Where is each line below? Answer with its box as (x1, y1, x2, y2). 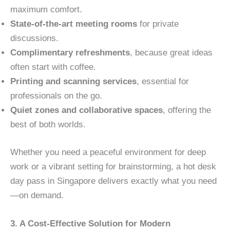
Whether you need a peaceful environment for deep (10, 147, 206, 157)
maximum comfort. (10, 5, 82, 15)
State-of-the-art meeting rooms (10, 19, 137, 29)
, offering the (163, 105, 211, 116)
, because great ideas (130, 48, 213, 58)
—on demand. (10, 190, 64, 200)
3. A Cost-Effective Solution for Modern (10, 218, 170, 228)
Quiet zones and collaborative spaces (10, 105, 163, 116)
